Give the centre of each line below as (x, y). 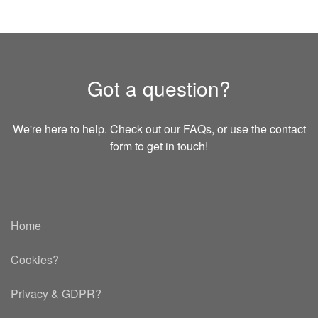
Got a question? (159, 88)
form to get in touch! (159, 146)
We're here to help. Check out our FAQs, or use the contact (159, 128)
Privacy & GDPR (53, 293)
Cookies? (35, 259)
